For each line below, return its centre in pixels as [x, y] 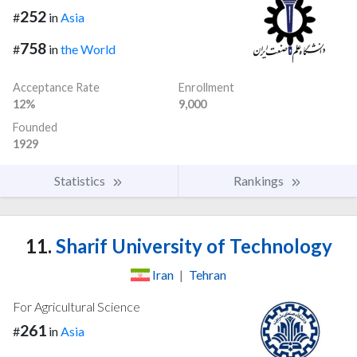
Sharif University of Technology [192, 246]
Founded [35, 127]
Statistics [81, 181]
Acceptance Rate [56, 88]
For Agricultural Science [76, 307]
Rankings [260, 181]
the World [88, 49]
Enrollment [206, 88]
